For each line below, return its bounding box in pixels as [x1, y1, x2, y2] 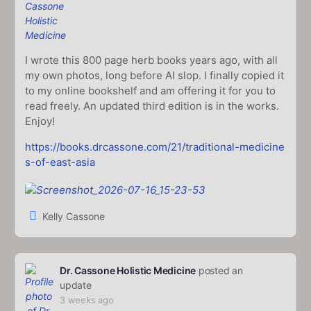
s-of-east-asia [25, 155, 95, 169]
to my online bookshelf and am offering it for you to [25, 84, 276, 98]
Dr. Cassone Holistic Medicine [60, 264, 196, 277]
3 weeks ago [60, 294, 114, 306]
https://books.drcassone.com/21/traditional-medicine [25, 140, 285, 154]
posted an [196, 264, 243, 277]
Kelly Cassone [42, 210, 105, 222]
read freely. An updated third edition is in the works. [25, 99, 279, 113]
